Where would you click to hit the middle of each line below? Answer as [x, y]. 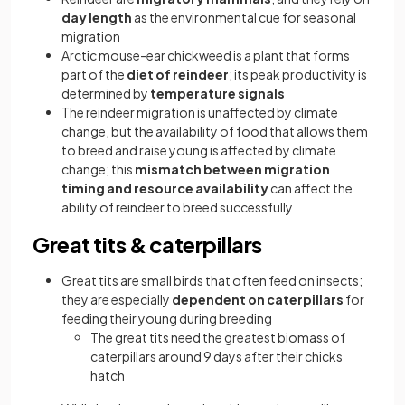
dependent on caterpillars [258, 299]
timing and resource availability [165, 188]
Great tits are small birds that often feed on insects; [212, 280]
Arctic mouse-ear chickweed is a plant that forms [206, 55]
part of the [94, 74]
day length [97, 17]
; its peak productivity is [298, 74]
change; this [98, 169]
